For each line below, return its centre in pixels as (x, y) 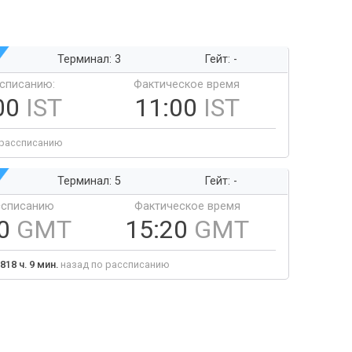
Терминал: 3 (89, 59)
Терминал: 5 (89, 181)
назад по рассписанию (114, 264)
